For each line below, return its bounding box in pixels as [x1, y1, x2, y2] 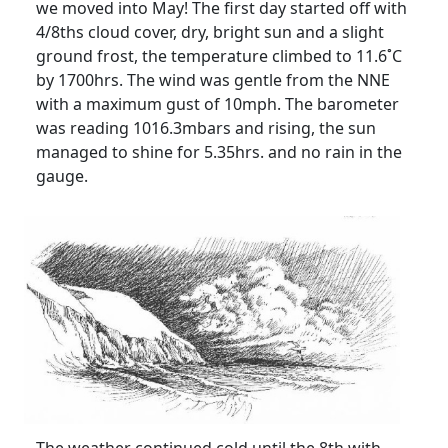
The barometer [285, 92, 399, 115]
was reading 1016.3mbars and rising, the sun [36, 116, 376, 139]
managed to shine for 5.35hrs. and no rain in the [36, 140, 402, 163]
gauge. [36, 164, 88, 187]
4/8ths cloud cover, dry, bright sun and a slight [36, 20, 384, 43]
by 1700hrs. [36, 68, 127, 91]
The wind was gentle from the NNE [127, 68, 390, 91]
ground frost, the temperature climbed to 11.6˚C [36, 44, 402, 67]
